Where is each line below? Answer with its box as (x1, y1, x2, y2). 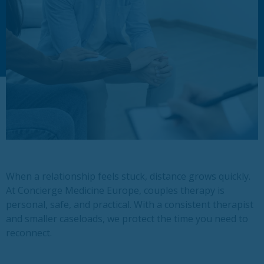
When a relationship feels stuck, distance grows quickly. (6, 169, 250, 183)
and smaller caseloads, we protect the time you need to (6, 212, 248, 225)
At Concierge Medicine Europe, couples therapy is (6, 183, 225, 197)
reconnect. (6, 226, 52, 239)
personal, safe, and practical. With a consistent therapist (6, 197, 253, 211)
